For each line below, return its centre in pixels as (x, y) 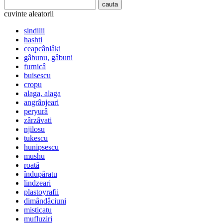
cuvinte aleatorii (29, 14)
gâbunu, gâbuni (48, 58)
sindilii (34, 31)
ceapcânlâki (42, 49)
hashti (33, 40)
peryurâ (36, 111)
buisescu (37, 76)
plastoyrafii (41, 192)
